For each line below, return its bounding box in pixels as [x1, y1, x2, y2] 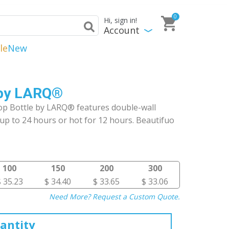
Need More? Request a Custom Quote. [49, 192, 180, 201]
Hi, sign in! [104, 15, 137, 26]
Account [104, 24, 140, 36]
